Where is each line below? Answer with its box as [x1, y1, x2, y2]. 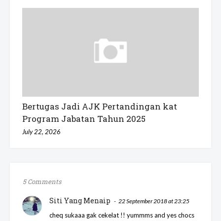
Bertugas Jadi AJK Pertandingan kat [22, 100, 177, 112]
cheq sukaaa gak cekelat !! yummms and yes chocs [49, 211, 194, 219]
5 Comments [23, 177, 61, 186]
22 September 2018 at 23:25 [118, 197, 189, 205]
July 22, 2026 [22, 127, 61, 136]
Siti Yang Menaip [49, 195, 110, 205]
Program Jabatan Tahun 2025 [22, 112, 146, 124]
